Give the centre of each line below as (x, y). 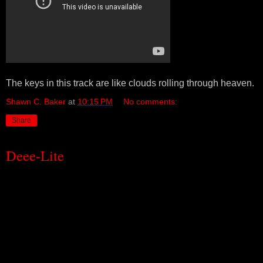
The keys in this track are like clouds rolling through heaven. (130, 83)
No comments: (151, 101)
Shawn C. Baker (36, 101)
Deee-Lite (35, 155)
